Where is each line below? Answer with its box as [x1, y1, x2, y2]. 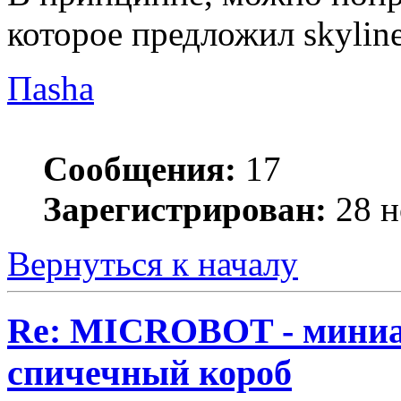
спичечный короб [7, 352, 292, 393]
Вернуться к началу [7, 244, 298, 284]
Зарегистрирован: [43, 190, 327, 229]
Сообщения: [43, 149, 236, 189]
